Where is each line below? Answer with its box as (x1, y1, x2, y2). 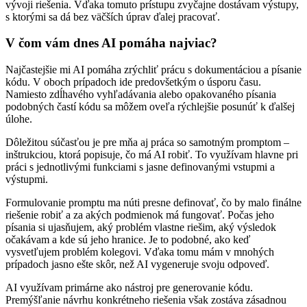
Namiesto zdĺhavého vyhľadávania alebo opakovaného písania (5, 88, 276, 101)
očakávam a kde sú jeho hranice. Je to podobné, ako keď (5, 234, 250, 246)
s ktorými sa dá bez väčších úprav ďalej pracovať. (5, 10, 220, 23)
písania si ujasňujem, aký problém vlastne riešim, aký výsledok (5, 221, 276, 234)
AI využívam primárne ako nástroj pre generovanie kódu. (5, 282, 253, 294)
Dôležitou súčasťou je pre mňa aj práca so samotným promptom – (5, 136, 289, 149)
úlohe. (5, 113, 32, 125)
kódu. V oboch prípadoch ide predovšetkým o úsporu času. (5, 76, 261, 88)
